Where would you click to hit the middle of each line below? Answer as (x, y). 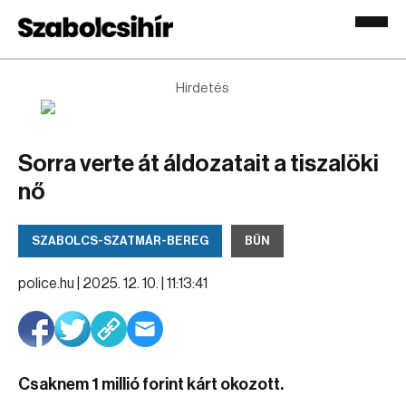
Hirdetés (203, 88)
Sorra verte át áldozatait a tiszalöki (198, 164)
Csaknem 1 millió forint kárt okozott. (151, 384)
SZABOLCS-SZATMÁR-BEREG (120, 241)
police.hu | (50, 284)
